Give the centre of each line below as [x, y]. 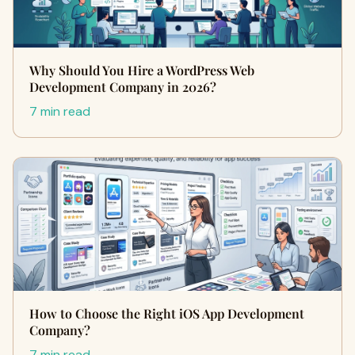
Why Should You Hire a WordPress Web [142, 70]
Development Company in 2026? [123, 87]
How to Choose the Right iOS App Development [167, 313]
